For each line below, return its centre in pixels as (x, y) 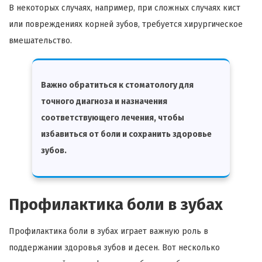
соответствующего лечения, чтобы (113, 118)
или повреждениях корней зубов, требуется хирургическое (126, 25)
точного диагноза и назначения (104, 102)
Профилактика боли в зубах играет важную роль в (108, 232)
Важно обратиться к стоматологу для (117, 85)
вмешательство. (40, 41)
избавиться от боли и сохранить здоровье (126, 135)
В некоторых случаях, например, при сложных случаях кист (125, 8)
